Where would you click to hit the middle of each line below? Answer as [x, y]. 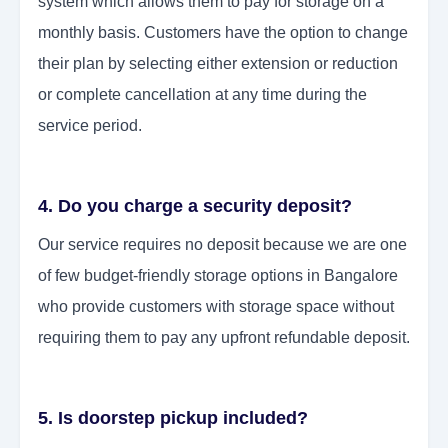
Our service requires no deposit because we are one [222, 245]
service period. [90, 126]
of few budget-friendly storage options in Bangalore [218, 276]
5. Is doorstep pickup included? [173, 418]
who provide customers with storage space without [216, 307]
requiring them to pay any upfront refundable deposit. [224, 338]
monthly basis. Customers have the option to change [223, 33]
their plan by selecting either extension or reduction [218, 64]
